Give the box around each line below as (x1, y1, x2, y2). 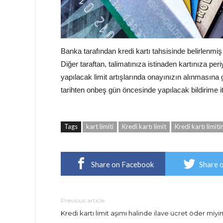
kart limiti (86, 122, 113, 130)
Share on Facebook (91, 160, 154, 169)
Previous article (61, 197, 105, 204)
